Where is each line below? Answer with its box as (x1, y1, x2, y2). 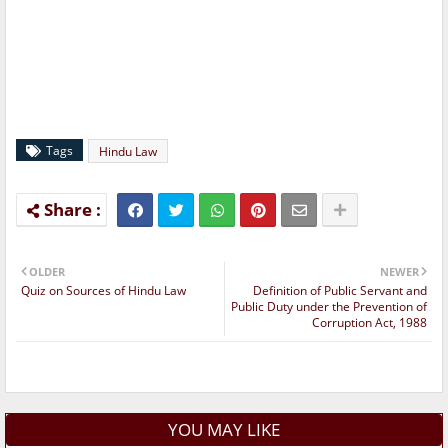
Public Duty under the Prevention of (231, 298, 427, 316)
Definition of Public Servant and (253, 282, 427, 300)
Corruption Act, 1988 (312, 314, 427, 332)
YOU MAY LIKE (168, 418, 280, 442)
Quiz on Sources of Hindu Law (21, 282, 186, 300)
